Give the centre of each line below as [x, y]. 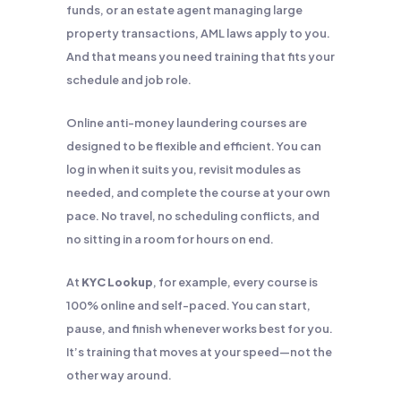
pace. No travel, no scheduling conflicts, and [193, 216]
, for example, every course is [235, 282]
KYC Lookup [117, 282]
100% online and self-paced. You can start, [188, 305]
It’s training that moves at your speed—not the [199, 352]
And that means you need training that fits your [200, 56]
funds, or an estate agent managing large [184, 10]
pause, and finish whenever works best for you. [200, 328]
